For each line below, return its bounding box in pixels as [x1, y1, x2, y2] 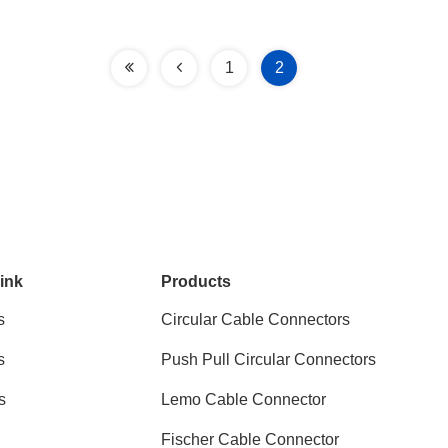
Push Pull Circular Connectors [161, 351, 377, 368]
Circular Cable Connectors [161, 311, 351, 328]
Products [161, 273, 232, 290]
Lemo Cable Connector [161, 391, 327, 408]
